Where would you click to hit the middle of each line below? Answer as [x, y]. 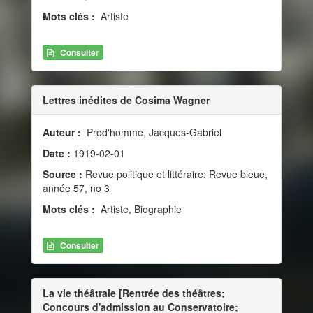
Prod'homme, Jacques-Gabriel [153, 132]
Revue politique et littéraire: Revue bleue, [175, 174]
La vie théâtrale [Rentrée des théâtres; [134, 293]
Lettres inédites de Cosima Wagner [126, 100]
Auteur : [63, 132]
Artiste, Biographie [140, 209]
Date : [58, 153]
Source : [63, 174]
